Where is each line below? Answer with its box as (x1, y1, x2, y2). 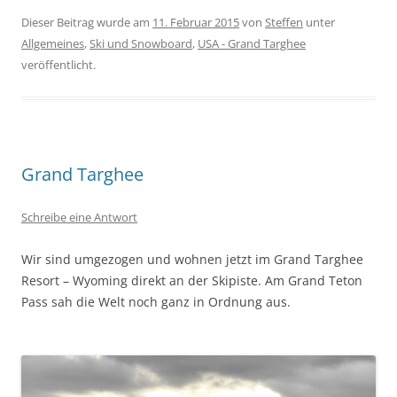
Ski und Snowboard (90, 35, 192, 52)
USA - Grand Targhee (198, 35, 306, 52)
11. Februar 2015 (152, 14, 239, 31)
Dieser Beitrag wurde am (21, 14, 152, 31)
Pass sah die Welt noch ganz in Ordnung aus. (21, 293, 291, 311)
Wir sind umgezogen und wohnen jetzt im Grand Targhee (21, 251, 363, 269)
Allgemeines (21, 35, 84, 52)
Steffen (265, 14, 303, 31)
